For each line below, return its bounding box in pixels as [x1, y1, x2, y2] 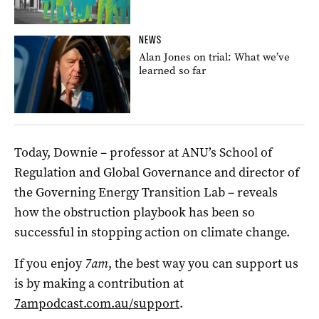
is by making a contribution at [14, 274, 184, 292]
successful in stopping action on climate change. [14, 223, 290, 241]
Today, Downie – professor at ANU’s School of [14, 143, 272, 161]
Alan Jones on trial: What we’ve [139, 49, 291, 64]
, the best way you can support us [108, 254, 298, 272]
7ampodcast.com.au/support [14, 294, 179, 312]
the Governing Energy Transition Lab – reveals [14, 183, 278, 201]
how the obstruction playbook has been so [14, 203, 255, 221]
